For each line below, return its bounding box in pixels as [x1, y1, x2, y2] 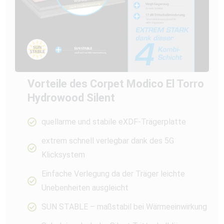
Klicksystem [41, 149, 85, 159]
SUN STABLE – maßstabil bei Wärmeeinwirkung [41, 201, 207, 211]
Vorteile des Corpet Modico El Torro [27, 77, 204, 90]
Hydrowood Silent [27, 91, 115, 104]
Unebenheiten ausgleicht [41, 182, 128, 192]
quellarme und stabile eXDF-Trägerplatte [41, 116, 186, 126]
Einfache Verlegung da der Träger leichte [41, 168, 185, 178]
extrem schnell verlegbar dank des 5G [41, 135, 174, 145]
